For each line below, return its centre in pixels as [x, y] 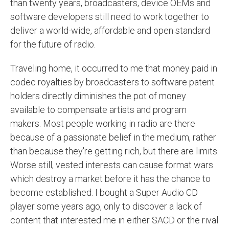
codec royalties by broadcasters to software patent [112, 82]
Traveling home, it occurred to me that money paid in [114, 68]
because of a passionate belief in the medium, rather [113, 137]
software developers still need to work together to [110, 16]
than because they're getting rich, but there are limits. [114, 151]
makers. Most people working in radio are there [103, 123]
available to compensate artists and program [98, 109]
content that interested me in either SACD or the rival [114, 220]
